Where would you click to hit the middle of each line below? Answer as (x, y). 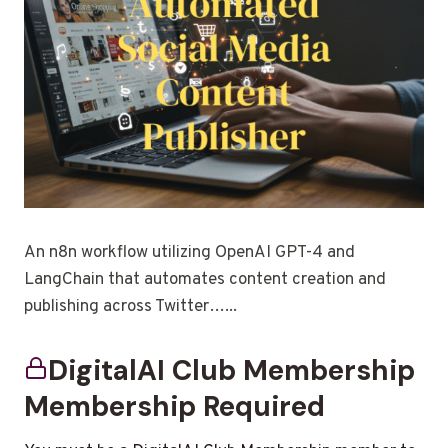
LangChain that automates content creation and (205, 279)
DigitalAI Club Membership (231, 370)
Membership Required (174, 406)
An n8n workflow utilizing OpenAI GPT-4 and (189, 252)
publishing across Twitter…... (130, 306)
